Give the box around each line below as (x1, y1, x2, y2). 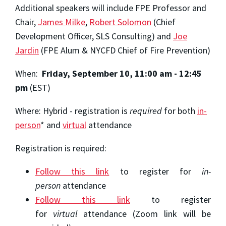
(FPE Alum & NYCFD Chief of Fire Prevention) (39, 44, 210, 56)
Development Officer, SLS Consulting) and (15, 30, 173, 42)
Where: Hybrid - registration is (15, 104, 130, 117)
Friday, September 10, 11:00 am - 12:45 (40, 67, 202, 79)
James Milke (38, 16, 85, 28)
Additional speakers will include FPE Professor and (15, 2, 206, 14)
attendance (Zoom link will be (77, 207, 211, 219)
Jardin (15, 44, 39, 56)
